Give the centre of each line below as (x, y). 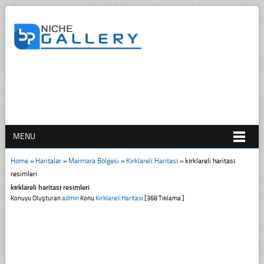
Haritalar (48, 161)
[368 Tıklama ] (164, 198)
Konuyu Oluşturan (36, 198)
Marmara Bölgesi (93, 161)
